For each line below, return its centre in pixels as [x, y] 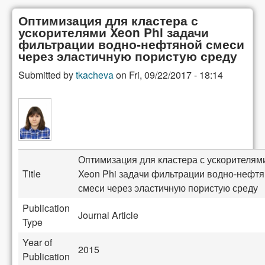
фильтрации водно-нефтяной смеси [131, 44]
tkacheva [95, 75]
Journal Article [108, 215]
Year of [37, 243]
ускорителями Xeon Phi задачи [114, 32]
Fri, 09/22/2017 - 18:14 [176, 75]
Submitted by [47, 75]
